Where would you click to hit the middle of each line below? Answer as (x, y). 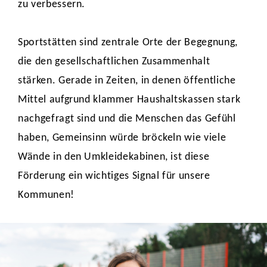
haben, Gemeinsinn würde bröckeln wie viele (122, 138)
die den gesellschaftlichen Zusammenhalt (114, 62)
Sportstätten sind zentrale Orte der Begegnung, (128, 43)
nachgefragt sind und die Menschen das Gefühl (127, 119)
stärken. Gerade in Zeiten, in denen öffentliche (127, 81)
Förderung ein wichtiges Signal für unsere (114, 176)
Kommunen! (46, 195)
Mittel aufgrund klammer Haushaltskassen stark (129, 100)
